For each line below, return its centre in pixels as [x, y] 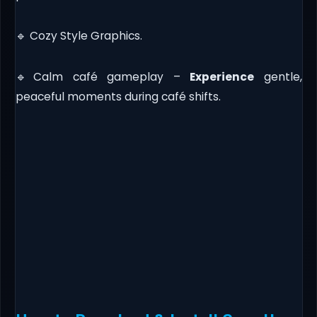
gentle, [278, 76]
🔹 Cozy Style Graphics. [79, 35]
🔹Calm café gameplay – [102, 76]
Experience [222, 76]
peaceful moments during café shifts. [118, 96]
